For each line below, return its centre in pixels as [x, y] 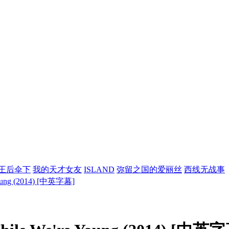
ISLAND [99, 169]
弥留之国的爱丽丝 [149, 169]
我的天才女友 [57, 169]
